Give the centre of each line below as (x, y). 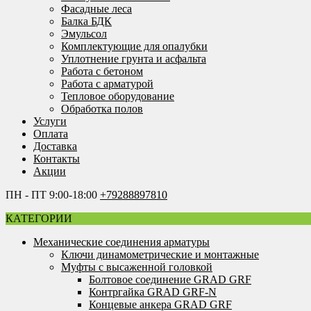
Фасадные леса (96, 9)
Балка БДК (86, 21)
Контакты (57, 159)
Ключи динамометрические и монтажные (160, 254)
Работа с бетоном (102, 71)
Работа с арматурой (107, 84)
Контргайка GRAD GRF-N (153, 292)
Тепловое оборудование (118, 96)
